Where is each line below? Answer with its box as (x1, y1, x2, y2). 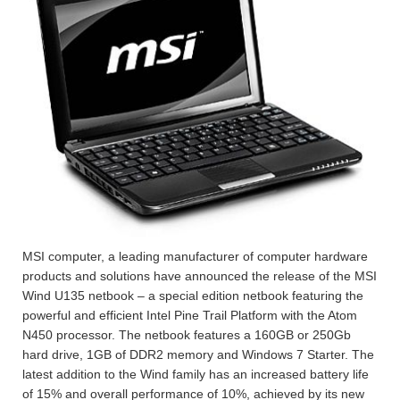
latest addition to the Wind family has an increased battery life (22, 366, 369, 381)
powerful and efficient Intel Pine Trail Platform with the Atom (22, 307, 357, 322)
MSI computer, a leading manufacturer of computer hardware (22, 248, 368, 263)
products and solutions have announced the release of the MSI (22, 268, 377, 283)
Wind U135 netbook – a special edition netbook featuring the (22, 287, 363, 303)
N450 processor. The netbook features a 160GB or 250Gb (22, 327, 351, 342)
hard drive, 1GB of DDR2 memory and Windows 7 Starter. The (22, 346, 374, 362)
